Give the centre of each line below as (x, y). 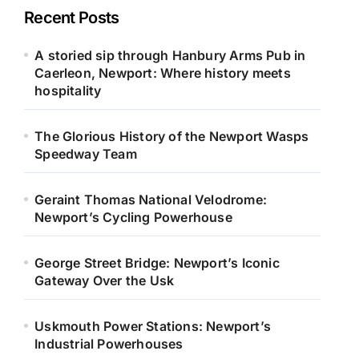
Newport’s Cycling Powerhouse (133, 217)
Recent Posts (72, 18)
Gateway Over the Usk (105, 280)
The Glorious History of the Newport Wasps (172, 136)
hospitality (68, 91)
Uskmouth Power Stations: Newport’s (153, 326)
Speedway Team (86, 154)
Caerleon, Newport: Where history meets (163, 73)
